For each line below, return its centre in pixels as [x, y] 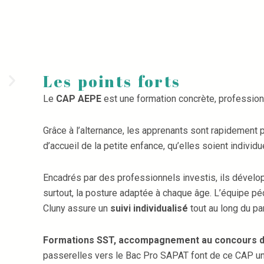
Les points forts [112, 81]
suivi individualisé [149, 208]
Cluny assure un [77, 208]
